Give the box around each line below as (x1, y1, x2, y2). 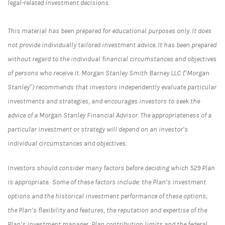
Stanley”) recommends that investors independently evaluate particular (8, 83, 216, 91)
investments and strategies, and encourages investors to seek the (8, 97, 200, 105)
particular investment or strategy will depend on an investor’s (8, 125, 188, 134)
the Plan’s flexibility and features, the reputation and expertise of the (8, 206, 207, 214)
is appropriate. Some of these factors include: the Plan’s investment (8, 178, 206, 186)
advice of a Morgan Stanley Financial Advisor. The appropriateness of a (8, 111, 211, 120)
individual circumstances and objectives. (8, 139, 130, 148)
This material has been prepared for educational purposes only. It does (8, 27, 211, 35)
